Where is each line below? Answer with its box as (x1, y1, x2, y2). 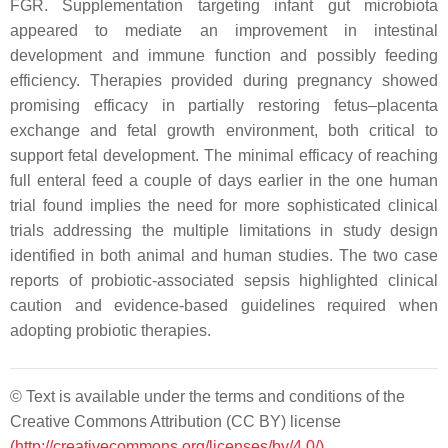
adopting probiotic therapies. (10, 322, 211, 339)
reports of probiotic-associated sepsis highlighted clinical (10, 272, 438, 289)
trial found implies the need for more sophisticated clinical (10, 197, 438, 214)
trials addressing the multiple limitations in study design (10, 222, 438, 239)
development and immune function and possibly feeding (10, 47, 438, 64)
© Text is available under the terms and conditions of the (10, 388, 405, 405)
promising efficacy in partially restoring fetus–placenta (10, 97, 438, 114)
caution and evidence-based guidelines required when (10, 297, 438, 314)
